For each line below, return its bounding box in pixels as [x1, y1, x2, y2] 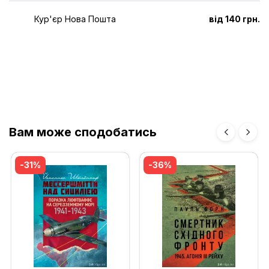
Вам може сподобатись [9, 124, 157, 139]
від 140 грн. [209, 13, 260, 24]
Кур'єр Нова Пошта [34, 13, 116, 24]
